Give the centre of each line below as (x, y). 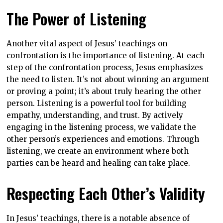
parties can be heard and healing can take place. (99, 163)
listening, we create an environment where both (98, 151)
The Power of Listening (77, 18)
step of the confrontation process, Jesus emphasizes (105, 67)
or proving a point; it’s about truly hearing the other (104, 91)
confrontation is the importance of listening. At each (106, 55)
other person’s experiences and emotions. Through (103, 139)
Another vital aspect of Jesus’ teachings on (87, 43)
